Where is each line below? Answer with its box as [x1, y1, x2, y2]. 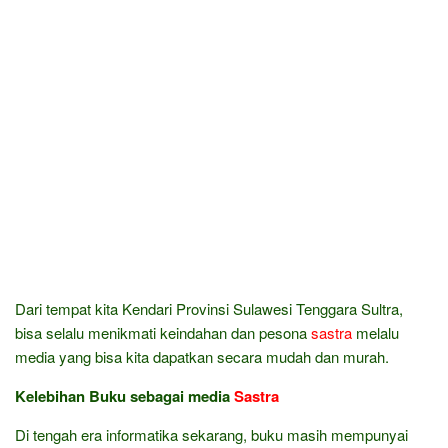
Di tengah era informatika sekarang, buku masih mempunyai [15, 424, 408, 445]
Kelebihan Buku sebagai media [15, 385, 234, 407]
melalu [352, 322, 399, 343]
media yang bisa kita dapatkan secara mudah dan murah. [15, 346, 389, 367]
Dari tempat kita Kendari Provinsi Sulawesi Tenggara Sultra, [15, 298, 403, 319]
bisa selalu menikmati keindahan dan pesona [15, 322, 311, 343]
